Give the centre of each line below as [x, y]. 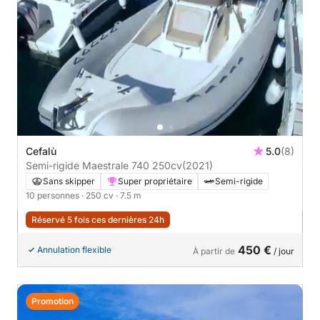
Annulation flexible [74, 250]
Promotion [52, 301]
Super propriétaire [155, 181]
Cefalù [41, 151]
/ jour [283, 251]
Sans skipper [69, 181]
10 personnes [54, 195]
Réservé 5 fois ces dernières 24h [98, 220]
